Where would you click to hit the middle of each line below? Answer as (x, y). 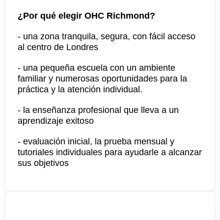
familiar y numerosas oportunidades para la (102, 79)
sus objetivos (43, 163)
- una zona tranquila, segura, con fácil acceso (107, 36)
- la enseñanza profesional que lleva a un (98, 110)
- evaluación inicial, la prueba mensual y (96, 141)
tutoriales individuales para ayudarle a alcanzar (110, 152)
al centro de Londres (58, 47)
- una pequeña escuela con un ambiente (96, 68)
